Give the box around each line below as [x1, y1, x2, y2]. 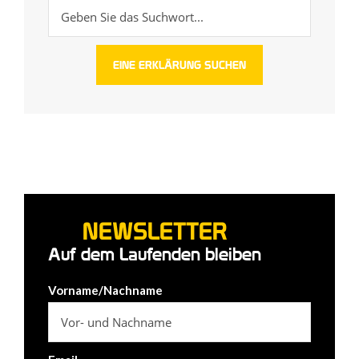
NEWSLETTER [82, 216, 228, 245]
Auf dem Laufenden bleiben [48, 244, 261, 264]
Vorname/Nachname [48, 283, 163, 297]
